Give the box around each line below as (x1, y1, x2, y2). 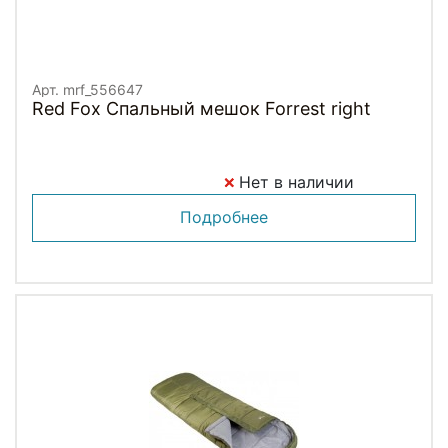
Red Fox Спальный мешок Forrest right (32, 97, 371, 119)
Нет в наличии (234, 171, 354, 192)
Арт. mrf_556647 (32, 80, 143, 98)
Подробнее (180, 206, 268, 227)
